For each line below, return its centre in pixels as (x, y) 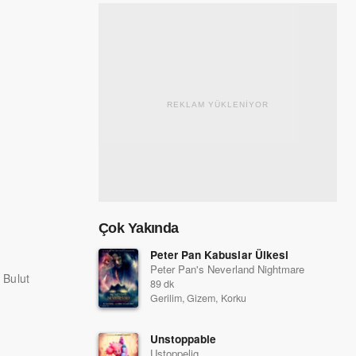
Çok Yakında (139, 228)
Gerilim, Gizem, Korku (198, 298)
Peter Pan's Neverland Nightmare (227, 269)
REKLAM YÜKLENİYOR (218, 104)
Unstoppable (184, 339)
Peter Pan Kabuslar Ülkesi (219, 255)
